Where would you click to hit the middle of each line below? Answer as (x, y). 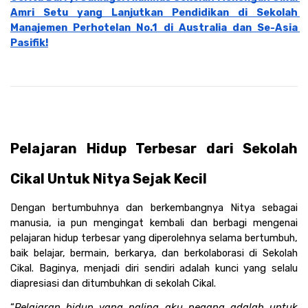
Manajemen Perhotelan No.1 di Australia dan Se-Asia (154, 28)
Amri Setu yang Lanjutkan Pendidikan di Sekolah (154, 13)
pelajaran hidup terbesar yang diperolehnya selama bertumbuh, (154, 238)
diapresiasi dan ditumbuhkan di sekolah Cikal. (113, 283)
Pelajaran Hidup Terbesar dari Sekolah (154, 148)
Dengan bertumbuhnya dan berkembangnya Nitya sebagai (154, 207)
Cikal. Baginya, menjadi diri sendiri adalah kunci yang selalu (154, 268)
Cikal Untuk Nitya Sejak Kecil (110, 178)
